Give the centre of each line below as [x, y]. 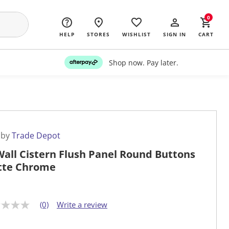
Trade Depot [36, 136]
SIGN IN [175, 34]
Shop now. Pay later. [143, 62]
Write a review [82, 205]
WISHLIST [136, 34]
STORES [98, 34]
